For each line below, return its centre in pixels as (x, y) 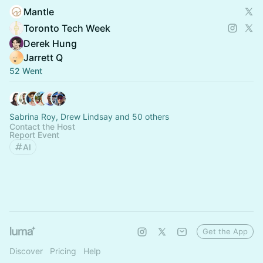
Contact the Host (42, 126)
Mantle (39, 11)
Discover (26, 251)
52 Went (26, 70)
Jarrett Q (43, 57)
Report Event (34, 134)
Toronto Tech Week (67, 28)
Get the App (225, 231)
